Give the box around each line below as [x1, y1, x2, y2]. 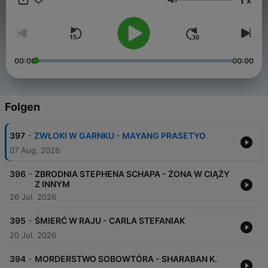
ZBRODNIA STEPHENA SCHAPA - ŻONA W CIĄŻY [35, 169, 230, 179]
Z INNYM [35, 179, 70, 190]
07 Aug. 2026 [10, 145, 60, 156]
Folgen [5, 100, 40, 114]
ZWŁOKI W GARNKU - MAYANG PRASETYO [34, 130, 206, 141]
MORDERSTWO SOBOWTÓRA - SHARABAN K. [35, 254, 217, 264]
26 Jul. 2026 [10, 192, 56, 202]
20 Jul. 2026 [10, 230, 56, 240]
